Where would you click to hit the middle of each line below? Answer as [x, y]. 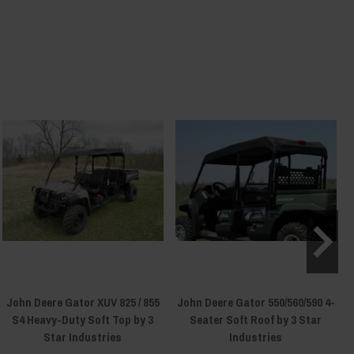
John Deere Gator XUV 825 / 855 [83, 302]
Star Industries [83, 337]
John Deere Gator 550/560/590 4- [256, 302]
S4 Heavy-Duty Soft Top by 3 [83, 319]
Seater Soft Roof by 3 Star [256, 319]
